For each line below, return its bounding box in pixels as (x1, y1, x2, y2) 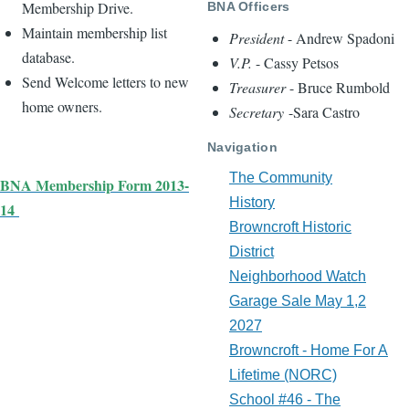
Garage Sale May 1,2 (229, 293, 366, 309)
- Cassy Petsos (252, 53, 339, 73)
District (229, 244, 274, 260)
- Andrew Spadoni (284, 28, 394, 48)
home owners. (22, 97, 102, 116)
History (229, 194, 275, 211)
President (229, 28, 284, 48)
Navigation (207, 139, 278, 154)
